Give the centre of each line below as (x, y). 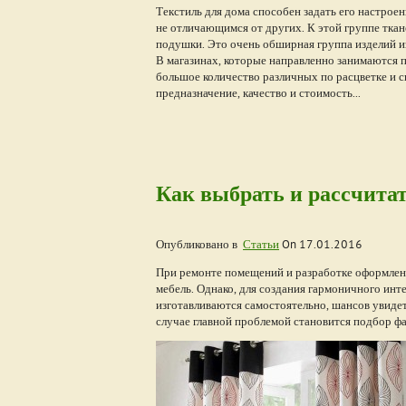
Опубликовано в (199, 244)
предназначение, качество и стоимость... (258, 93)
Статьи (261, 244)
